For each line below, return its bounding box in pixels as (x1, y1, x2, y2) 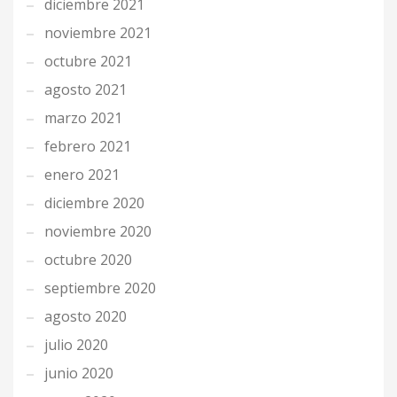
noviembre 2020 (44, 222, 152, 241)
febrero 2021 (44, 136, 131, 156)
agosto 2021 (44, 80, 127, 99)
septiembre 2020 (44, 278, 156, 298)
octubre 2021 (44, 51, 132, 71)
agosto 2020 (44, 307, 127, 326)
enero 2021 (44, 165, 120, 184)
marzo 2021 (44, 108, 122, 128)
